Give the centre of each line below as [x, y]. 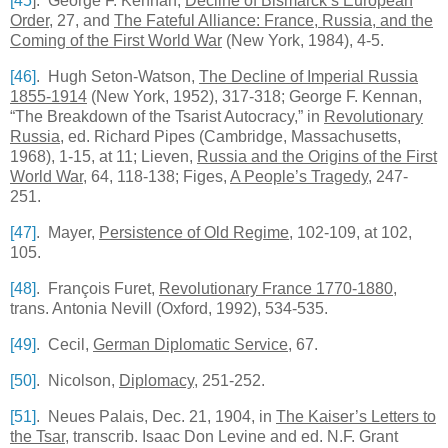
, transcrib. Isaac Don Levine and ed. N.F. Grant [231, 437]
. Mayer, [67, 233]
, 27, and [81, 21]
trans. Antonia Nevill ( [85, 309]
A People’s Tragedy [299, 177]
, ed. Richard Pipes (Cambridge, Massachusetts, [230, 137]
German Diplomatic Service [190, 345]
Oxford [184, 309]
